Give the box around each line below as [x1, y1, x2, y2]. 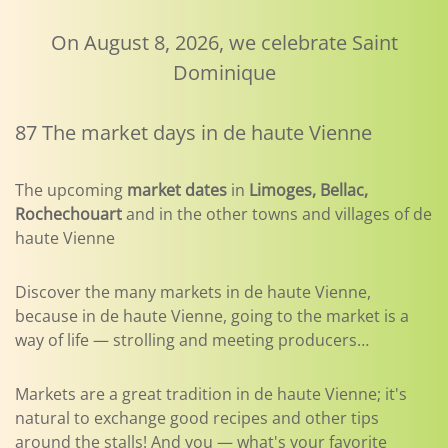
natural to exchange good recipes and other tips [15, 407, 379, 429]
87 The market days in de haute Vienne [15, 119, 372, 146]
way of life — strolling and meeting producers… [15, 329, 369, 351]
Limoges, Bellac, [249, 179, 368, 201]
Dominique [172, 59, 276, 86]
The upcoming [15, 179, 127, 201]
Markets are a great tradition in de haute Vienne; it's [15, 383, 407, 405]
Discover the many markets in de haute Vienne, [15, 281, 371, 303]
